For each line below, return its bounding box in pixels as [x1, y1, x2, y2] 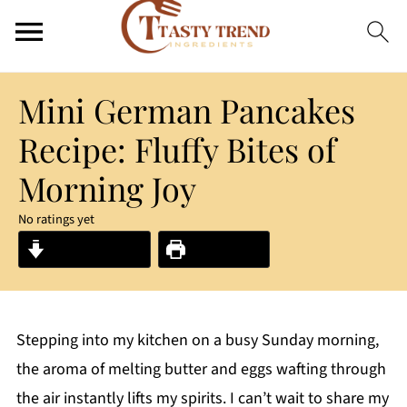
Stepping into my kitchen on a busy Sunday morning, [15, 329, 379, 352]
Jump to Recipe [45, 239, 144, 260]
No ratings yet [18, 210, 94, 229]
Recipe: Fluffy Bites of [18, 127, 336, 171]
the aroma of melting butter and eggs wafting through [15, 358, 386, 381]
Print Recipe [185, 239, 263, 260]
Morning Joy [18, 166, 196, 210]
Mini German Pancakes [18, 88, 355, 132]
